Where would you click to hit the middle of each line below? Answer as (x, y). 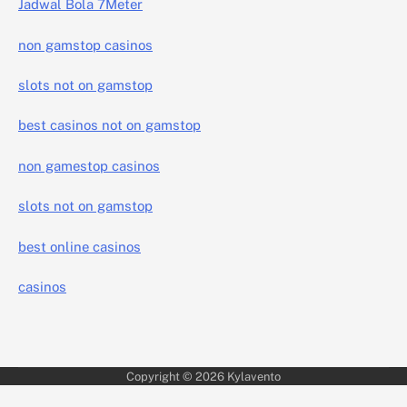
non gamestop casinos (89, 165)
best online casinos (79, 246)
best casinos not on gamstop (109, 125)
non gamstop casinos (85, 45)
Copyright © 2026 (177, 377)
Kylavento (254, 377)
